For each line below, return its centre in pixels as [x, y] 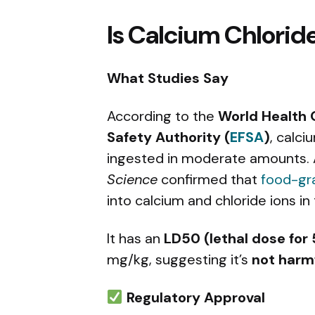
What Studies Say [168, 78]
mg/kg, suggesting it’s [179, 259]
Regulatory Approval [194, 297]
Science [132, 179]
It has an [135, 238]
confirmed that [209, 179]
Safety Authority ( [168, 137]
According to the [162, 116]
